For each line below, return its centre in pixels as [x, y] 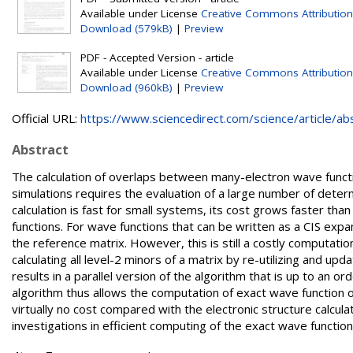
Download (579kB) [126, 28]
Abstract [40, 149]
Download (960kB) [126, 87]
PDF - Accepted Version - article [157, 58]
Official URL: [46, 118]
